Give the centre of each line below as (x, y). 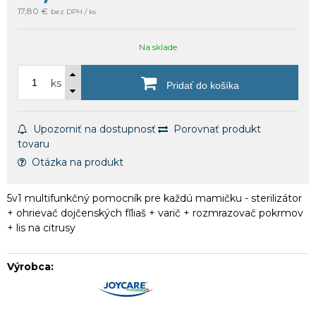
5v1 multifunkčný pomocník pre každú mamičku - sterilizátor (154, 198)
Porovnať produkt (217, 129)
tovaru (34, 144)
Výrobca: (30, 266)
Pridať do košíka (201, 85)
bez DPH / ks (73, 11)
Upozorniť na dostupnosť (95, 129)
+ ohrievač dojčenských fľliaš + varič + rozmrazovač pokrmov (155, 213)
